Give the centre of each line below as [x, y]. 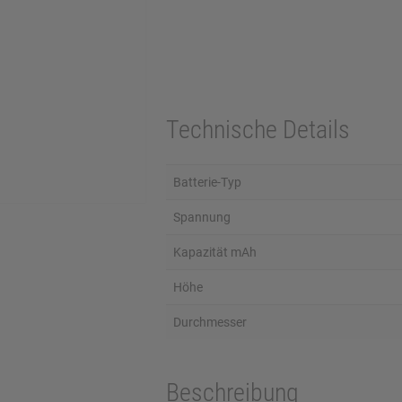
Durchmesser [210, 322]
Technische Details [258, 130]
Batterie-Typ [207, 182]
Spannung [201, 217]
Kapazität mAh [214, 252]
